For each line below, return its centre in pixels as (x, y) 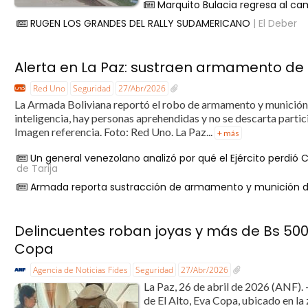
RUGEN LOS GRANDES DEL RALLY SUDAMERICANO (141, 24)
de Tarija (37, 169)
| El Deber (274, 24)
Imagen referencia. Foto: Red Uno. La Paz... (115, 132)
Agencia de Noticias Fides (81, 269)
